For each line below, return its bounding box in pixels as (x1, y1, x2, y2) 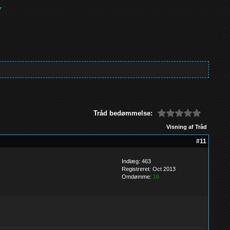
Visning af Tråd (166, 124, 207, 130)
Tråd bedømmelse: (93, 109, 152, 117)
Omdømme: (121, 174, 153, 180)
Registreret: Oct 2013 (121, 166, 176, 172)
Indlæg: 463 (121, 158, 151, 164)
